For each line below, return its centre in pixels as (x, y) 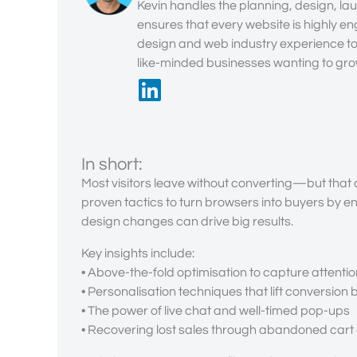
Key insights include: (138, 254)
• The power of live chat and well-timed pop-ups (216, 311)
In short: (112, 165)
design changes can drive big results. (187, 222)
